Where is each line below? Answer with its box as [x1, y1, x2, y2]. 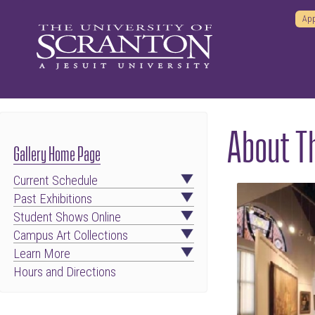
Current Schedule [13, 172, 98, 188]
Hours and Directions [13, 264, 116, 280]
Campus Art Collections [13, 227, 128, 243]
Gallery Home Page [13, 141, 101, 163]
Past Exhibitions [13, 191, 92, 207]
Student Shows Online [13, 209, 121, 225]
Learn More [13, 245, 70, 262]
